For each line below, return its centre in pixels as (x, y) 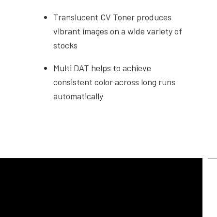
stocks (66, 45)
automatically (78, 96)
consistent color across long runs (115, 82)
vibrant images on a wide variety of (118, 31)
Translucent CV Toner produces (113, 17)
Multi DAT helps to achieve (102, 68)
